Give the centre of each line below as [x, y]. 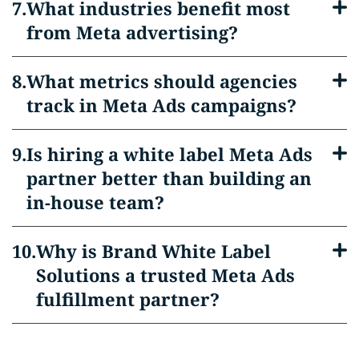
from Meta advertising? [132, 32]
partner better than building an [169, 177]
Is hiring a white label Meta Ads [169, 153]
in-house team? [95, 202]
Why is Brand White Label [153, 250]
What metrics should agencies [162, 81]
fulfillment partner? [128, 298]
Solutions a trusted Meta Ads [165, 274]
